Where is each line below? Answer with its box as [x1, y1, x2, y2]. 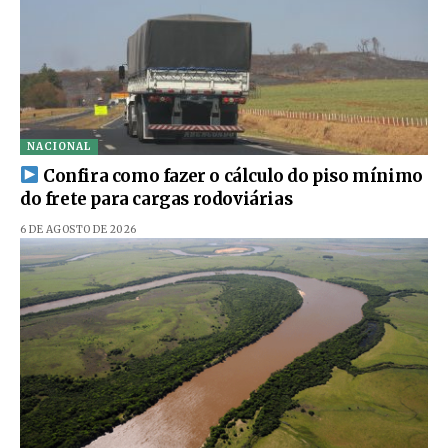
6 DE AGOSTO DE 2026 [20, 222, 137, 236]
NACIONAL [27, 139, 91, 153]
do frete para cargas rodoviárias [20, 187, 293, 210]
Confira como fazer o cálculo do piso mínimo [39, 164, 423, 187]
